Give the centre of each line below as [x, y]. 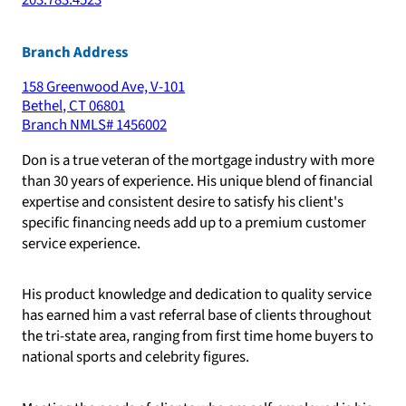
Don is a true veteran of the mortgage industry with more [198, 160]
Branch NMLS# [69, 126]
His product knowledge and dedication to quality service [197, 295]
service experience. [81, 243]
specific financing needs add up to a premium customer [194, 222]
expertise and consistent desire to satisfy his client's [183, 202]
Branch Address [75, 53]
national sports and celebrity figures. [135, 358]
